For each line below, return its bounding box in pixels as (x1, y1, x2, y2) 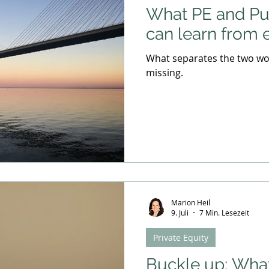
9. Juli (171, 208, 189, 218)
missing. (146, 66, 183, 80)
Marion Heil (171, 197, 210, 207)
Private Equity (153, 232, 208, 244)
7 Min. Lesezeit (199, 208, 249, 218)
